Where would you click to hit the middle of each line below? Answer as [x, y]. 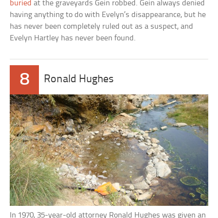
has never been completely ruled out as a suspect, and [102, 26]
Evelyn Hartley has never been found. [73, 38]
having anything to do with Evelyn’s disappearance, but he [108, 15]
